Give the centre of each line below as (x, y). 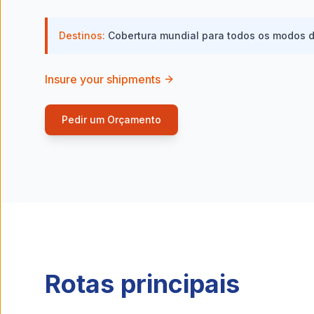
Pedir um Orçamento (111, 120)
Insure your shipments (103, 79)
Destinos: (83, 35)
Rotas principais (142, 284)
